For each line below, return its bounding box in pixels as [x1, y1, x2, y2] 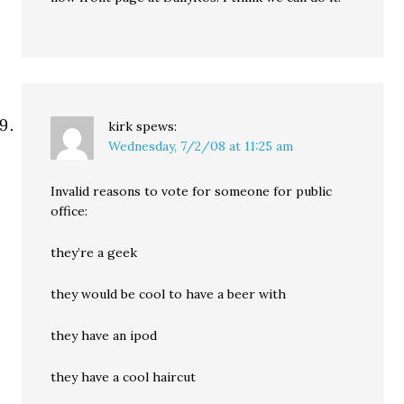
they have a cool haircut [50, 369, 197, 385]
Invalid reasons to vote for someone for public [50, 183, 333, 199]
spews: [136, 118, 178, 134]
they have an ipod [50, 327, 158, 344]
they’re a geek [50, 244, 138, 261]
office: [50, 203, 88, 219]
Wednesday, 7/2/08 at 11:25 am [108, 138, 294, 154]
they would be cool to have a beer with [50, 286, 287, 302]
